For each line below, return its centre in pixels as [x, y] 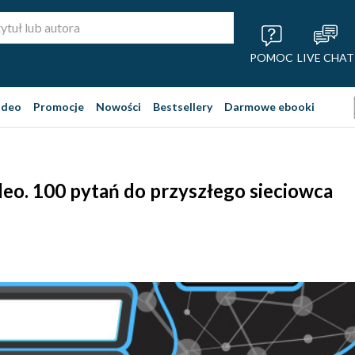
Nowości [118, 107]
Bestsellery [183, 107]
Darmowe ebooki [269, 107]
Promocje [59, 107]
